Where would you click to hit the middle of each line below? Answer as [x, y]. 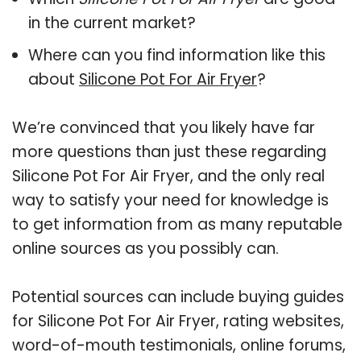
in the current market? [112, 23]
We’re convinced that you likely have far [164, 127]
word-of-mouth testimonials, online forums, [179, 345]
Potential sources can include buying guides [178, 297]
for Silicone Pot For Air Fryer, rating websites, [178, 321]
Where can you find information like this [177, 55]
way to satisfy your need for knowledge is [170, 200]
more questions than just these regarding [169, 151]
